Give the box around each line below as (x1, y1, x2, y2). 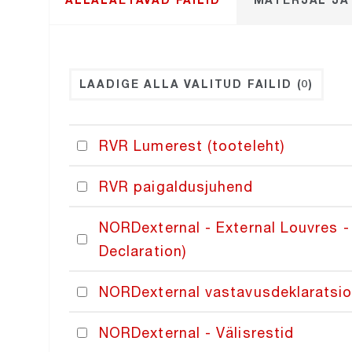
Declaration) (99, 242, 186, 260)
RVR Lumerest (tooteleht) (99, 137, 284, 155)
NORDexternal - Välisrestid (99, 324, 295, 342)
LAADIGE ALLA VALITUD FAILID (79, 77, 297, 91)
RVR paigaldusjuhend (99, 178, 254, 196)
